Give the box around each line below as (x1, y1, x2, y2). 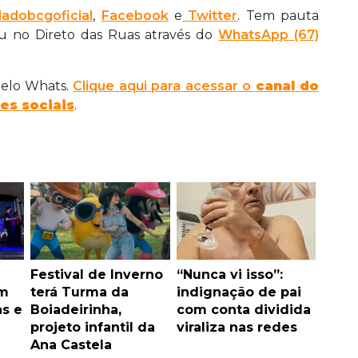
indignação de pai (176, 284, 301, 300)
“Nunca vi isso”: (176, 266, 283, 282)
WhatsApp (218, 26, 289, 42)
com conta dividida (176, 301, 311, 317)
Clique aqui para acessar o (73, 78, 256, 93)
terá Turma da (30, 284, 129, 300)
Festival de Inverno (30, 266, 163, 282)
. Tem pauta (237, 7, 320, 23)
